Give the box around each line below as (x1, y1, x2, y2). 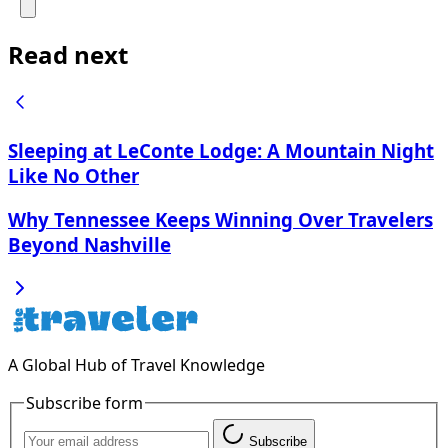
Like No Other (8, 163, 139, 189)
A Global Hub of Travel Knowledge (8, 353, 265, 376)
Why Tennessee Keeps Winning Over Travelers (8, 206, 433, 232)
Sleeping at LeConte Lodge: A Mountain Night (8, 138, 434, 164)
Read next (8, 37, 128, 71)
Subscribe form (26, 391, 143, 414)
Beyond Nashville (8, 231, 171, 257)
